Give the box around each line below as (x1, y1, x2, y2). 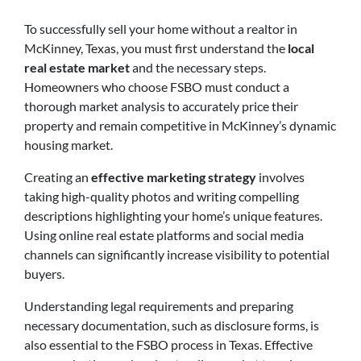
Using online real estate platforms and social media (24, 226, 304, 243)
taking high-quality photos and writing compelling (24, 188, 299, 204)
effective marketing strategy (91, 168, 256, 185)
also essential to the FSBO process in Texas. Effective (24, 336, 313, 352)
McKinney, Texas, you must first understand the (24, 39, 288, 56)
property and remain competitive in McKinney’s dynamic (24, 117, 336, 133)
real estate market (24, 59, 130, 75)
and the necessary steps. (130, 59, 266, 75)
